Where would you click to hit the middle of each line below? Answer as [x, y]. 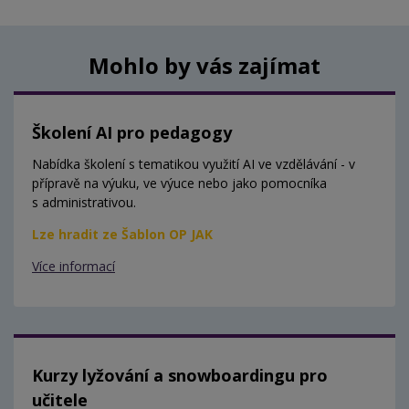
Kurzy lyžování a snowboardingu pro [180, 376]
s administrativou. [84, 203]
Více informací [73, 267]
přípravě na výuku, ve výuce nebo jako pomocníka [179, 184]
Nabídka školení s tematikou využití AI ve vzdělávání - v [194, 164]
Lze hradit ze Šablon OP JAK [122, 235]
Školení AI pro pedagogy [132, 133]
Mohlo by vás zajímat [204, 66]
